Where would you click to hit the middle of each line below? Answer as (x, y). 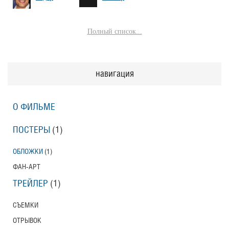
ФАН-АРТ (27, 167)
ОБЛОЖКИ (28, 152)
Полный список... (114, 31)
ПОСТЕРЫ (31, 130)
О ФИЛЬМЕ (34, 107)
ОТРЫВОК (27, 221)
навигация (114, 74)
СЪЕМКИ (26, 205)
